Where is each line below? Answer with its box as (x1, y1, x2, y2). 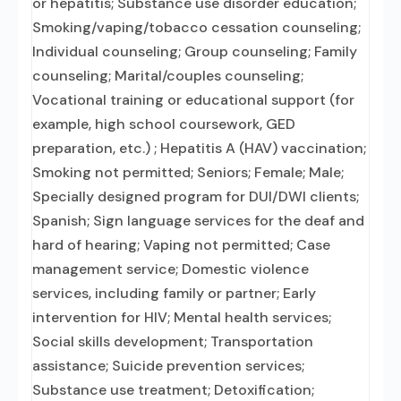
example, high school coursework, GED (32, 115, 295, 133)
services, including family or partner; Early (32, 284, 316, 303)
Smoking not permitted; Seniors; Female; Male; (32, 163, 344, 182)
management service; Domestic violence (32, 260, 309, 278)
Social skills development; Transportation (32, 332, 313, 351)
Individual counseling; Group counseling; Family (32, 42, 357, 61)
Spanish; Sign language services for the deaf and (32, 211, 364, 230)
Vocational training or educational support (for (32, 90, 354, 109)
